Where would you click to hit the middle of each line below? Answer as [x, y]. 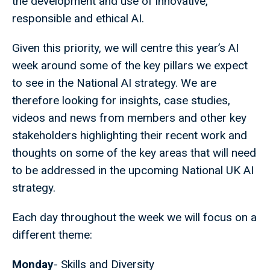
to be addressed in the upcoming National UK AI [133, 171]
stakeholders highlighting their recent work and [130, 136]
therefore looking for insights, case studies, [121, 101]
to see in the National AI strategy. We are [114, 83]
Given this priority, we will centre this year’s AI [125, 48]
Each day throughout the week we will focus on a [134, 218]
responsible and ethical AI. [78, 19]
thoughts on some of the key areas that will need [134, 153]
